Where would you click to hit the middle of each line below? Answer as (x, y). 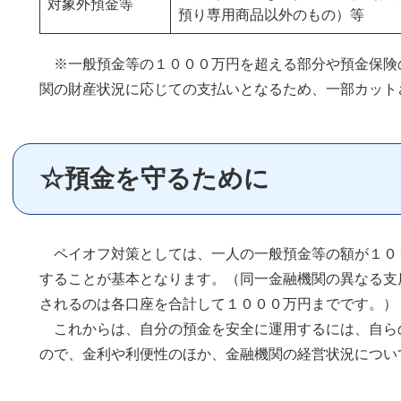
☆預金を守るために (154, 179)
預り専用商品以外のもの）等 (271, 15)
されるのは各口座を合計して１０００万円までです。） (218, 304)
